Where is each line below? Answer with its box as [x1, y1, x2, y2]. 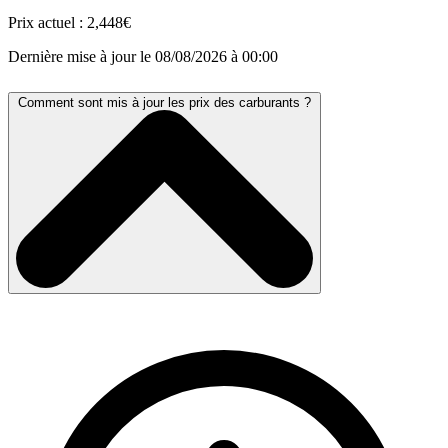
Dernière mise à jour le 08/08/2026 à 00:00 [8, 47, 278, 65]
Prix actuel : [8, 13, 87, 31]
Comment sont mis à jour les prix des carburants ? [18, 94, 311, 110]
